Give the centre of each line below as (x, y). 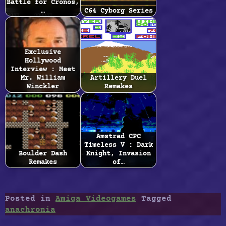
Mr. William (43, 78)
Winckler (43, 87)
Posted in (30, 199)
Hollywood (43, 61)
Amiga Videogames (96, 199)
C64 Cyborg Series (119, 11)
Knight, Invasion (119, 154)
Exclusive (43, 52)
